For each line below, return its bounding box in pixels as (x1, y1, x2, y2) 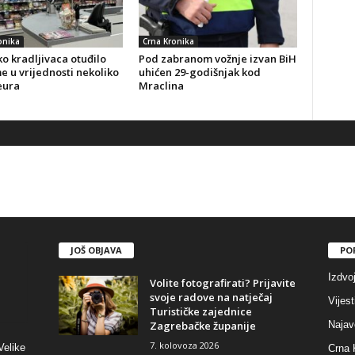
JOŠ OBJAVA (70, 244, 122, 257)
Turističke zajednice (149, 304, 252, 319)
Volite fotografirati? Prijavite (149, 276, 296, 291)
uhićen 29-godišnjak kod (138, 65, 261, 80)
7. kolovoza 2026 (149, 339, 219, 352)
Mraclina (138, 78, 184, 94)
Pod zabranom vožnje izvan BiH (138, 52, 296, 67)
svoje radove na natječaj (149, 290, 273, 305)
